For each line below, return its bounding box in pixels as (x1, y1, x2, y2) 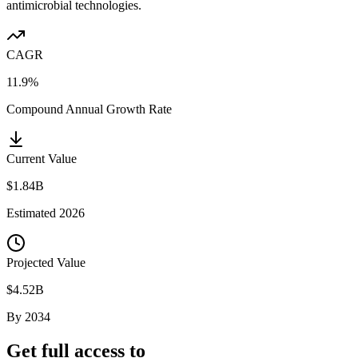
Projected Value (6, 255, 86, 269)
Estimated (6, 205, 59, 220)
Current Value (6, 151, 77, 165)
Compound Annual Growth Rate (6, 101, 172, 116)
